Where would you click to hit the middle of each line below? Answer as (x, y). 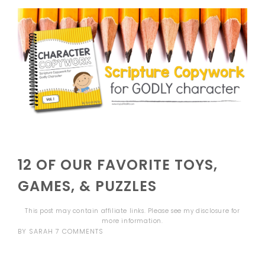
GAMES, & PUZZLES (88, 186)
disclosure (213, 211)
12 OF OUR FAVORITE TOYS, (118, 164)
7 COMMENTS (80, 231)
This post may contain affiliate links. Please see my (111, 211)
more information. (132, 221)
